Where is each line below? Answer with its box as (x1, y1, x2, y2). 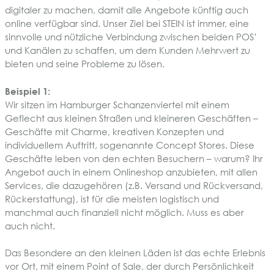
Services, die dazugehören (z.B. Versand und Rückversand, (5, 179, 263, 191)
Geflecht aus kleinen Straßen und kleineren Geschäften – (5, 112, 258, 124)
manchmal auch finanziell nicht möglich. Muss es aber (5, 206, 244, 218)
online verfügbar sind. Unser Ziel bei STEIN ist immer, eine (5, 18, 249, 29)
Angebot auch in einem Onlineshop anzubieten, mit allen (5, 166, 257, 177)
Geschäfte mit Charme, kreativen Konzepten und (5, 125, 224, 137)
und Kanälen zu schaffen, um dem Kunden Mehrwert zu (5, 45, 250, 56)
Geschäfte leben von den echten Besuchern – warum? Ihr (5, 152, 263, 164)
